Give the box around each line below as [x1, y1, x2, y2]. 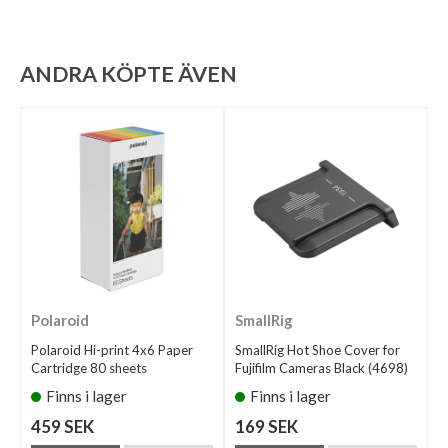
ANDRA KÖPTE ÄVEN [20, 61, 237, 88]
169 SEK [235, 415, 298, 437]
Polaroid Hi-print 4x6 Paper [31, 341, 193, 358]
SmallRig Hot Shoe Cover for [235, 341, 400, 358]
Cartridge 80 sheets [31, 359, 147, 376]
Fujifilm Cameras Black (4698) [235, 359, 408, 376]
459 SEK [31, 415, 94, 437]
